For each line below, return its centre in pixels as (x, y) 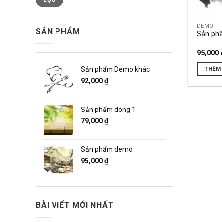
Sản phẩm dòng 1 (108, 110)
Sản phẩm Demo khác (115, 70)
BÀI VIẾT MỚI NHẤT (75, 205)
